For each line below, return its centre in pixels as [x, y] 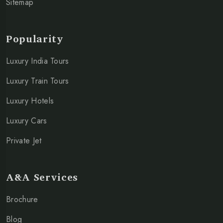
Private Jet [24, 140]
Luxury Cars [27, 120]
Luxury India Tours [38, 61]
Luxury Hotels [30, 101]
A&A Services [42, 177]
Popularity [35, 38]
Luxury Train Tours [38, 81]
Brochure [22, 199]
